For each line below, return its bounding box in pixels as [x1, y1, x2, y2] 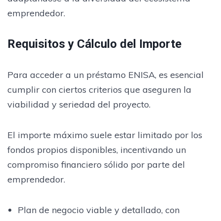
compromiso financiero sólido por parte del [7, 158, 185, 170]
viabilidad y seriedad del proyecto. [7, 98, 150, 110]
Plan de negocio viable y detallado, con [17, 204, 180, 216]
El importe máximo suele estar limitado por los [7, 129, 202, 141]
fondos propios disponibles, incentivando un [7, 144, 186, 155]
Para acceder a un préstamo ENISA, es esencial [7, 69, 204, 80]
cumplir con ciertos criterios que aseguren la [7, 83, 191, 95]
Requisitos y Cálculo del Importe [7, 37, 182, 51]
